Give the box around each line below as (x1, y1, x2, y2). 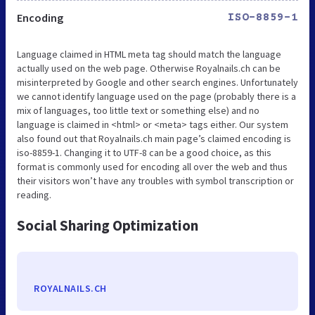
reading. (17, 188, 51, 201)
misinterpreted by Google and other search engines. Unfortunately (17, 75, 298, 89)
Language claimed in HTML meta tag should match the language (17, 47, 281, 60)
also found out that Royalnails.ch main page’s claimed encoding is (17, 131, 291, 145)
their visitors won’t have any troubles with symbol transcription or (17, 174, 294, 187)
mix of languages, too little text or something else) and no (17, 103, 259, 117)
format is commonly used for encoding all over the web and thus (17, 160, 288, 173)
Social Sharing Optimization (17, 215, 198, 235)
